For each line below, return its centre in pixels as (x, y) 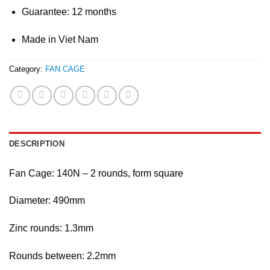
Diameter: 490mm (47, 201)
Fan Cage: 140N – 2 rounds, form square (96, 173)
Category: (27, 69)
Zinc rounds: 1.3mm (51, 228)
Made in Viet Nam (60, 39)
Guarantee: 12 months (69, 11)
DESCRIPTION (37, 143)
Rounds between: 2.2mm (62, 256)
